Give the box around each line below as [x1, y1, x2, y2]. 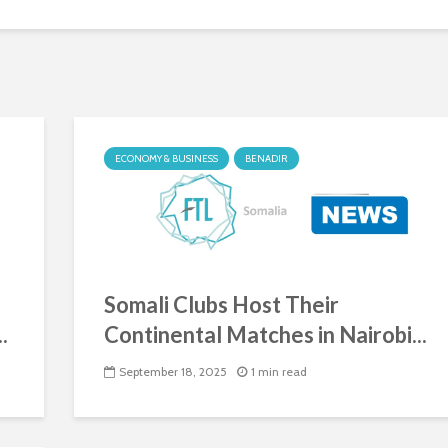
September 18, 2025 [119, 364, 227, 380]
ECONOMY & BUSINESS [115, 152, 218, 165]
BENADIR [245, 152, 288, 165]
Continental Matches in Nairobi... [104, 321, 427, 348]
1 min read [251, 364, 307, 380]
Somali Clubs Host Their [104, 291, 339, 318]
